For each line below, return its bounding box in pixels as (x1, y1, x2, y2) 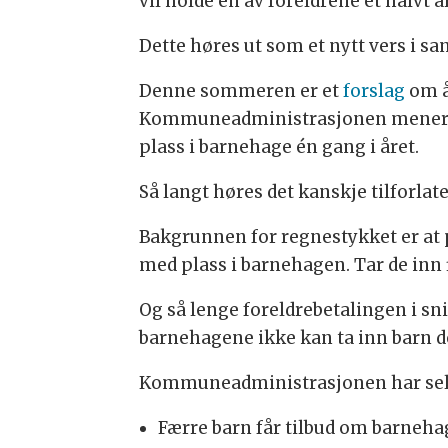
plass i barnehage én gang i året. (139, 136, 420, 159)
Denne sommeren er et (139, 80, 344, 103)
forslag (343, 80, 406, 103)
